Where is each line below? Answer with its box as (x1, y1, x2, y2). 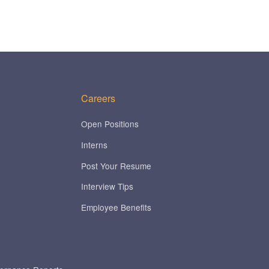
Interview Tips (81, 180, 134, 193)
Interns (81, 139, 108, 151)
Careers (81, 91, 116, 106)
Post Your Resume (81, 159, 152, 172)
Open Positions (81, 118, 139, 130)
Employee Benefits (81, 201, 152, 213)
